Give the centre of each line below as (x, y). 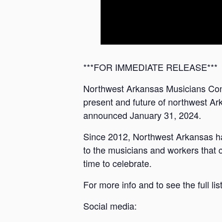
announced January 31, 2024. (143, 115)
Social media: (111, 206)
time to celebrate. (119, 163)
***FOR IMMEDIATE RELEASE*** (150, 67)
